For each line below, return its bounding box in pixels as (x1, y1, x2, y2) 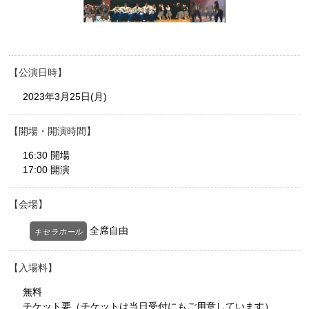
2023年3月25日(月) (23, 91, 108, 103)
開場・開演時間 (19, 126, 87, 137)
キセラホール (34, 228, 83, 237)
